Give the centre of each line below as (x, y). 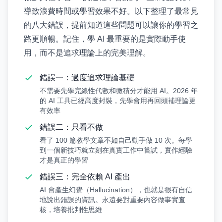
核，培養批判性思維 (71, 210)
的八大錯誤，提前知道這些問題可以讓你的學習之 (111, 25)
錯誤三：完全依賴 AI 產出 (85, 177)
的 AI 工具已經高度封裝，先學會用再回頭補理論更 (118, 101)
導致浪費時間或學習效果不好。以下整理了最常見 (111, 11)
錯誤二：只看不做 (71, 127)
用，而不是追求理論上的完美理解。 (87, 53)
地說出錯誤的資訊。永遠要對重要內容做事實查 (112, 200)
